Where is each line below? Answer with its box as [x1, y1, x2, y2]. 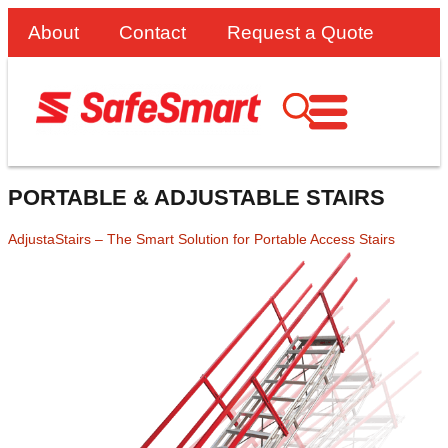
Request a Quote [226, 22, 374, 43]
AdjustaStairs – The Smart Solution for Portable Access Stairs [8, 230, 395, 247]
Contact [119, 22, 187, 43]
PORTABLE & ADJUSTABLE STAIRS [8, 184, 385, 210]
